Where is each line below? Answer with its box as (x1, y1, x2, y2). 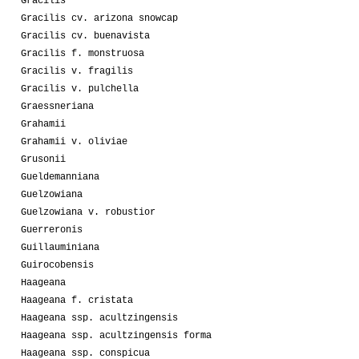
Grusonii (21, 153, 66, 165)
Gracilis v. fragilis (21, 65, 133, 77)
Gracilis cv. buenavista (21, 30, 150, 42)
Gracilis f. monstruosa (21, 47, 144, 59)
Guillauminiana (21, 241, 99, 253)
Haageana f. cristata (21, 294, 133, 306)
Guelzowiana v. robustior (21, 206, 155, 218)
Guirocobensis (21, 259, 94, 271)
